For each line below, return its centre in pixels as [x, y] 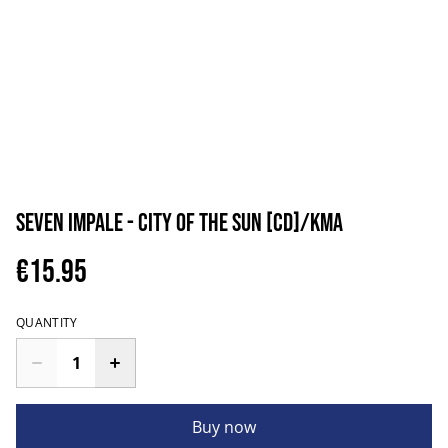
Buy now [224, 427]
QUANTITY [47, 323]
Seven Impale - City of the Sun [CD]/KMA [179, 224]
